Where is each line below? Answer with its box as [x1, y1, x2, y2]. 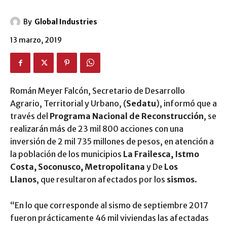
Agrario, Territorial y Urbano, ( [10, 98, 126, 109]
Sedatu [126, 98, 156, 109]
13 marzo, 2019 [10, 35, 62, 45]
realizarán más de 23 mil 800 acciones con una [10, 124, 183, 134]
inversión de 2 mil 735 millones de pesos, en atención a [10, 136, 214, 147]
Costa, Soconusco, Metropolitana [10, 162, 145, 172]
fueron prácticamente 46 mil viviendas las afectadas [10, 213, 209, 223]
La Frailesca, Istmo [123, 149, 199, 160]
